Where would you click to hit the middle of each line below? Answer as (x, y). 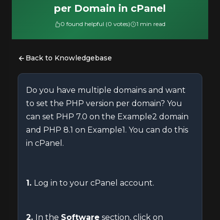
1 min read (151, 24)
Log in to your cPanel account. (94, 183)
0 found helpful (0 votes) (96, 24)
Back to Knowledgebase (69, 58)
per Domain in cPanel (110, 8)
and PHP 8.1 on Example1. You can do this (107, 130)
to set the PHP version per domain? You (104, 103)
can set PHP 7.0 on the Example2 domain (107, 117)
